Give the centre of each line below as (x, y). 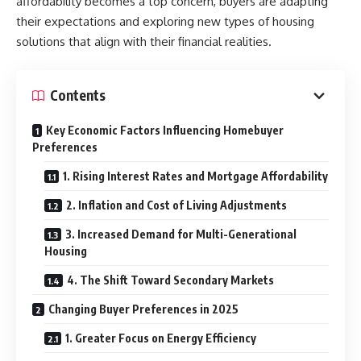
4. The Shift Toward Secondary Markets (170, 280)
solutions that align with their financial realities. (144, 41)
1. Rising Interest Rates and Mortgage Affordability (195, 176)
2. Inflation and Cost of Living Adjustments (176, 205)
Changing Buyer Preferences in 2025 (143, 309)
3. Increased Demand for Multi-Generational (181, 234)
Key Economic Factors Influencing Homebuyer (165, 130)
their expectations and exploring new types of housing (165, 21)
